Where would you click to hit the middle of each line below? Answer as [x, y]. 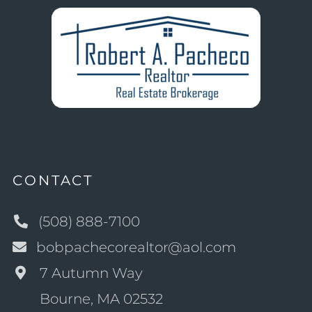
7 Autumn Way [91, 273]
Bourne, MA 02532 [101, 299]
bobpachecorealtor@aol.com [136, 248]
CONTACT [53, 181]
